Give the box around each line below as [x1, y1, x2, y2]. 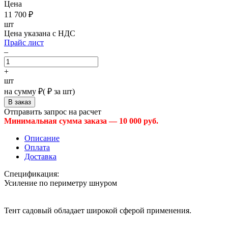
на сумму [4, 87, 36, 96]
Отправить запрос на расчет [4, 107, 101, 117]
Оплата [24, 143, 50, 152]
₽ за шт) [45, 87, 75, 96]
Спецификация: [4, 169, 59, 179]
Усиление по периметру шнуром [4, 179, 117, 188]
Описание [24, 134, 60, 143]
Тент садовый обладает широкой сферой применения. [4, 206, 191, 215]
